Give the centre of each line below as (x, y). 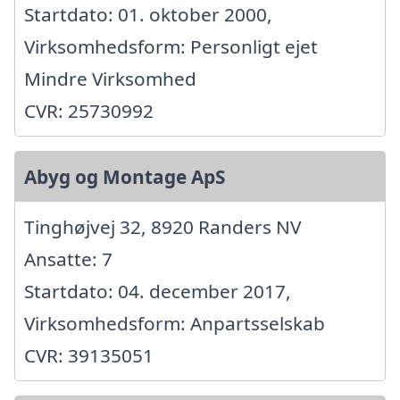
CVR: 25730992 (89, 111)
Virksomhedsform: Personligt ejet (171, 47)
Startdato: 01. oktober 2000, (148, 15)
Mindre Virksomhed (110, 79)
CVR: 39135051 (89, 356)
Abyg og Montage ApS (125, 177)
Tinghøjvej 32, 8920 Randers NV (162, 227)
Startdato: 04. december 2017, (158, 292)
